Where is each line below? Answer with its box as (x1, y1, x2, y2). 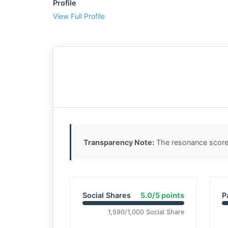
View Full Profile (53, 12, 105, 20)
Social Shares (82, 191, 131, 199)
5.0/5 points (140, 191, 184, 199)
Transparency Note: (83, 138, 154, 147)
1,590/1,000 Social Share (107, 208, 184, 216)
